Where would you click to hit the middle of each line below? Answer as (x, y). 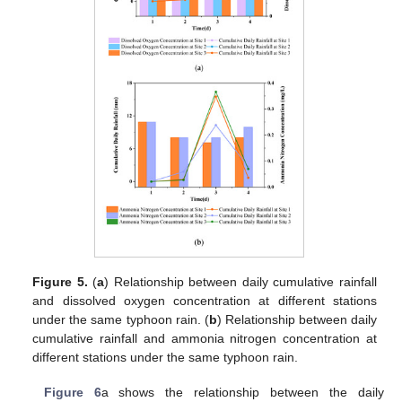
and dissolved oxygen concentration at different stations (205, 301)
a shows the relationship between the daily (243, 392)
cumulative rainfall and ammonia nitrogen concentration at (205, 339)
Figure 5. (60, 282)
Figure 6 (72, 392)
